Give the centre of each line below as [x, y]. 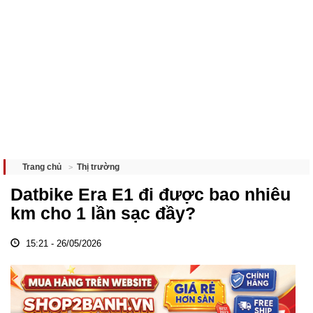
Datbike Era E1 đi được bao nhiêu [151, 194]
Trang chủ [42, 167]
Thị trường [98, 167]
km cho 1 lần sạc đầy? [103, 213]
